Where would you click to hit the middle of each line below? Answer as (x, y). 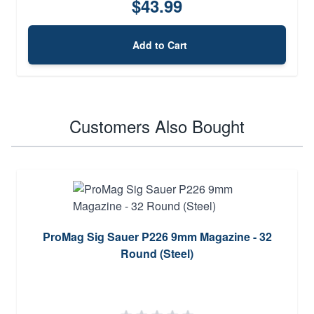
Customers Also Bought (157, 125)
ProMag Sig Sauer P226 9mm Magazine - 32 (157, 236)
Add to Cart (160, 45)
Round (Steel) (157, 253)
